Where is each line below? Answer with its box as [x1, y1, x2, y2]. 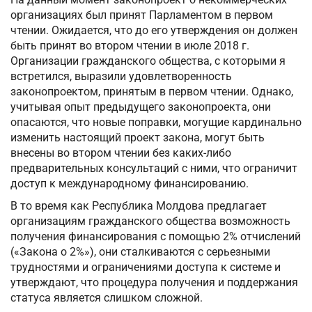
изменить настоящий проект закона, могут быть [10, 131, 265, 145]
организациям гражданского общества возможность [10, 214, 290, 228]
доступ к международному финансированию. [10, 177, 249, 191]
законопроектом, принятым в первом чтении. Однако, [10, 85, 293, 99]
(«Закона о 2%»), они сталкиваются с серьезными [10, 245, 270, 259]
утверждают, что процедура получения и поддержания [10, 276, 298, 290]
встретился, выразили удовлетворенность [10, 70, 232, 84]
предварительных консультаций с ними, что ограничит [10, 162, 297, 175]
